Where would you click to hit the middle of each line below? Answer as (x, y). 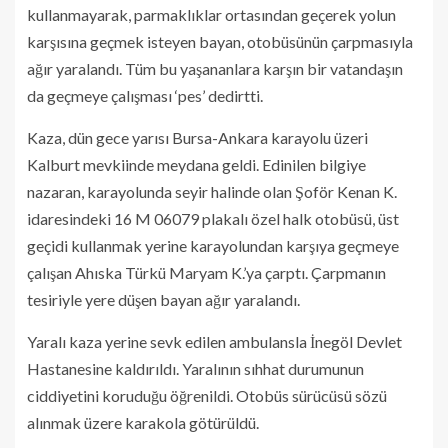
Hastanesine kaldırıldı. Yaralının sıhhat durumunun (195, 368)
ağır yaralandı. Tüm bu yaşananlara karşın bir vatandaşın (215, 68)
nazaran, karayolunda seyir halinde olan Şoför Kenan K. (212, 191)
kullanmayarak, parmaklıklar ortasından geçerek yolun (211, 14)
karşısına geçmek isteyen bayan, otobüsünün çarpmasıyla (220, 41)
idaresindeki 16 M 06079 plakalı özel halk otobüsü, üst (213, 218)
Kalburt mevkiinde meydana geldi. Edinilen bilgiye (196, 164)
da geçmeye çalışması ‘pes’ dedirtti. (145, 95)
